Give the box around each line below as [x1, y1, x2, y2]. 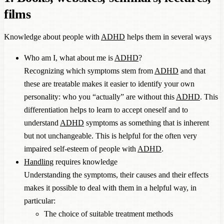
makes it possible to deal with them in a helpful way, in [24, 183, 196, 192]
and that [178, 66, 205, 75]
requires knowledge [53, 157, 117, 166]
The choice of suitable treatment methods [44, 209, 173, 218]
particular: [24, 196, 55, 205]
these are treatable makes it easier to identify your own [24, 79, 194, 88]
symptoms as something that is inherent [84, 118, 209, 127]
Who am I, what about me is [24, 53, 114, 62]
